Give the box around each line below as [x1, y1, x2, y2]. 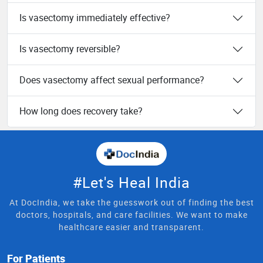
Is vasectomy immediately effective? [19, 11, 170, 25]
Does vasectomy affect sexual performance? [19, 73, 204, 87]
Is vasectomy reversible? [19, 42, 120, 56]
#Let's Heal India [73, 172, 190, 192]
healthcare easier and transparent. [59, 221, 204, 232]
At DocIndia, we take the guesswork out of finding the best [9, 196, 254, 208]
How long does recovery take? [19, 104, 143, 118]
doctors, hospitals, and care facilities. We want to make [15, 208, 248, 220]
